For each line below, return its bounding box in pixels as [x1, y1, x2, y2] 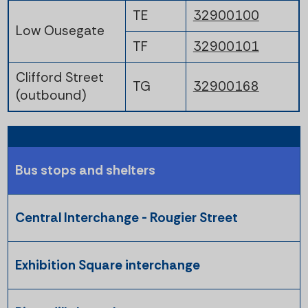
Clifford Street [15, 68, 104, 86]
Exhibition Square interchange [15, 256, 201, 274]
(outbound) [15, 86, 87, 104]
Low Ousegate [15, 21, 104, 39]
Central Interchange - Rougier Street [15, 208, 239, 226]
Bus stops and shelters [15, 161, 156, 179]
